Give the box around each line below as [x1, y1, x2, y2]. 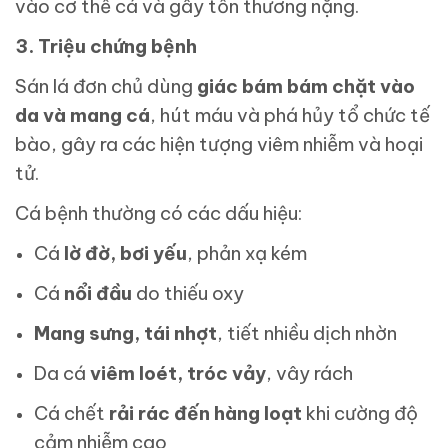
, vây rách [266, 361, 354, 386]
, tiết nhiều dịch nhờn [217, 321, 398, 346]
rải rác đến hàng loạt [109, 401, 303, 426]
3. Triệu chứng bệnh [15, 34, 197, 59]
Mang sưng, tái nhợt [34, 321, 218, 346]
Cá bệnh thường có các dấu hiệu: [15, 201, 302, 226]
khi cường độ [302, 401, 419, 426]
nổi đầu [64, 281, 133, 306]
